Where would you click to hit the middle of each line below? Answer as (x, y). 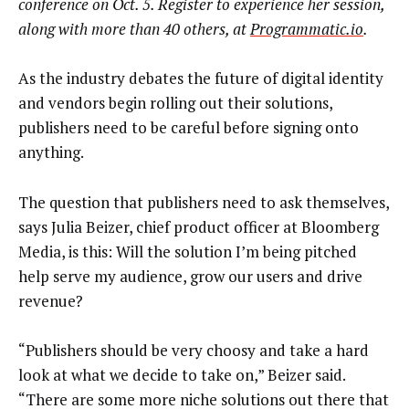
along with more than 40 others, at (134, 28)
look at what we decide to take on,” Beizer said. (182, 375)
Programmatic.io (307, 28)
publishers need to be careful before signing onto (189, 128)
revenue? (51, 300)
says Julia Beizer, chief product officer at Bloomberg (199, 226)
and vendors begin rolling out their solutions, (175, 103)
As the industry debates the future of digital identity (201, 79)
